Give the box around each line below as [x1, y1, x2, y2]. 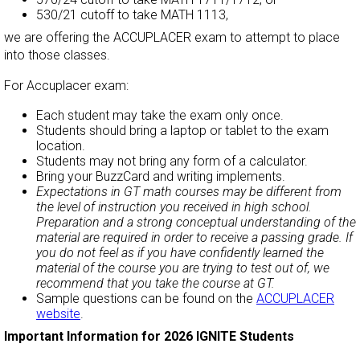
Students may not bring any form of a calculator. [36, 153, 308, 170]
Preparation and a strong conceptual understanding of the [36, 215, 356, 231]
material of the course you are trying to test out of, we [36, 260, 329, 276]
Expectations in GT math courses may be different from [36, 184, 342, 200]
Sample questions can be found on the [36, 291, 256, 307]
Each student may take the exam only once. [36, 108, 287, 124]
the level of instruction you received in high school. [36, 199, 312, 215]
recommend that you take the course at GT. [36, 276, 275, 292]
